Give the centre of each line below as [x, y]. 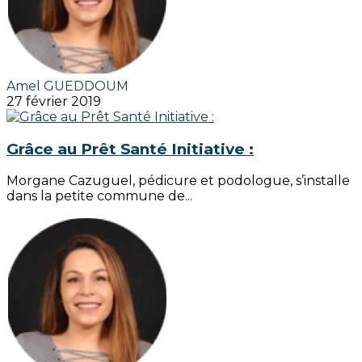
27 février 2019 [54, 101]
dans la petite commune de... [99, 196]
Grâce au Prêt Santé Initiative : [130, 149]
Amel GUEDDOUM [67, 86]
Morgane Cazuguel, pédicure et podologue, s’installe [178, 181]
